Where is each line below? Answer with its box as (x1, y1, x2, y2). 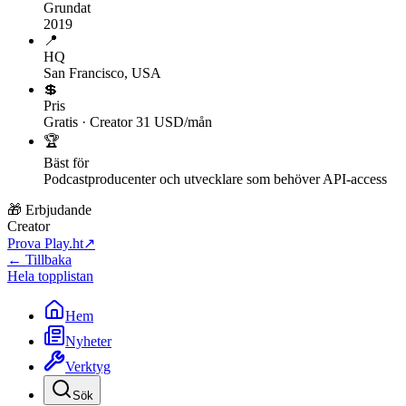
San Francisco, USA (43, 65, 161, 82)
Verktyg (65, 359, 111, 375)
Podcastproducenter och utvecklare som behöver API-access (43, 171, 387, 188)
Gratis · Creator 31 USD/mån (43, 114, 212, 130)
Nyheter (65, 333, 111, 350)
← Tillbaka (7, 252, 72, 268)
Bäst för (43, 155, 89, 171)
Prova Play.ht (7, 236, 83, 252)
